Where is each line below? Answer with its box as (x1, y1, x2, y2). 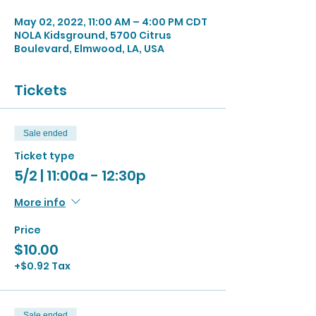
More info (14, 195, 66, 209)
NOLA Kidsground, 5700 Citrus (14, 28, 171, 42)
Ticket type (14, 149, 75, 163)
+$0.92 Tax (14, 259, 71, 273)
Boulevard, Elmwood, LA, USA (14, 42, 164, 56)
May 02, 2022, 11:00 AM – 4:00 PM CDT (14, 15, 207, 29)
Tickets (14, 80, 67, 100)
